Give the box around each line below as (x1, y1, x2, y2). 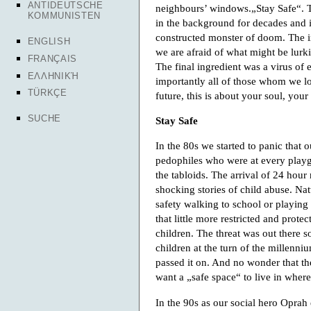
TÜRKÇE (27, 87, 67, 99)
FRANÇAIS (27, 53, 77, 64)
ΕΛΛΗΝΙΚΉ (27, 70, 79, 81)
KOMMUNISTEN (27, 10, 101, 22)
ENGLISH (27, 36, 71, 47)
